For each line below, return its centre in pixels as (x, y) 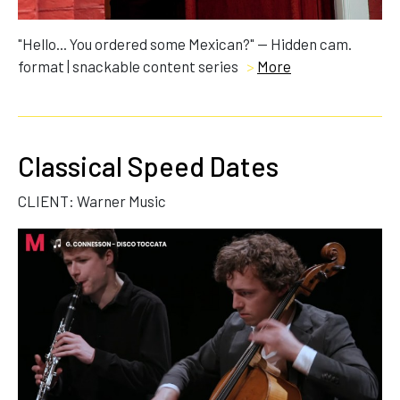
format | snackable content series (129, 66)
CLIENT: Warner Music (92, 200)
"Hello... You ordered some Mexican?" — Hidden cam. (185, 43)
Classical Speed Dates (148, 166)
